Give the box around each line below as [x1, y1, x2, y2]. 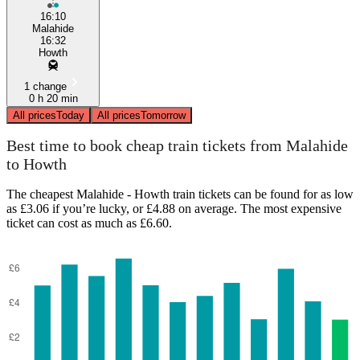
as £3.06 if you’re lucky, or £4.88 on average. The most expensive [6, 201, 342, 215]
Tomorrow [141, 108, 186, 121]
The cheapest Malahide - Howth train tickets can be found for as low [6, 186, 354, 201]
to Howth [6, 155, 67, 174]
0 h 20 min [28, 92, 78, 104]
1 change [23, 80, 67, 92]
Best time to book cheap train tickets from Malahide [6, 137, 348, 155]
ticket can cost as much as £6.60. [6, 215, 172, 230]
